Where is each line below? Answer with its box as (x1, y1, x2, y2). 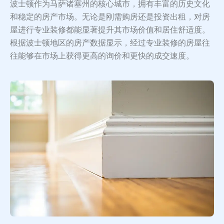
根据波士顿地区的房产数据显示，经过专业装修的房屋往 (10, 37, 210, 48)
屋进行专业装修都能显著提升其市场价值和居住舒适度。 (10, 24, 210, 35)
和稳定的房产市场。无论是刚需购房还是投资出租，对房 (10, 11, 210, 22)
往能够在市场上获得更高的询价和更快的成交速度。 (10, 50, 194, 61)
